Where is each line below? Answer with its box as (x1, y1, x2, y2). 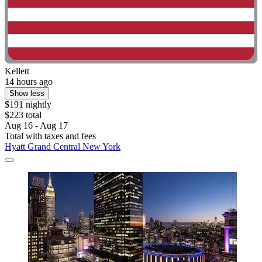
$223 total (5, 110, 42, 120)
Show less (9, 89, 44, 98)
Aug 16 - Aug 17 (5, 120, 68, 131)
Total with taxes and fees (5, 131, 96, 142)
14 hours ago (5, 77, 53, 87)
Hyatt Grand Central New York (5, 142, 120, 152)
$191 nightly (5, 99, 51, 110)
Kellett (5, 66, 29, 77)
